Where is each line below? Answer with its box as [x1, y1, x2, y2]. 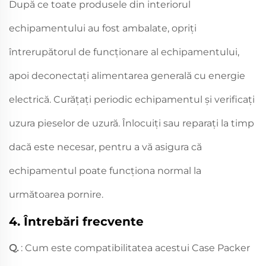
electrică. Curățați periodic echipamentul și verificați [9, 93, 255, 105]
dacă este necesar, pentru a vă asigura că [9, 141, 202, 153]
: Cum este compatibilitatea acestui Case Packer [21, 242, 250, 254]
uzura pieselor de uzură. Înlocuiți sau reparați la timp [9, 117, 254, 129]
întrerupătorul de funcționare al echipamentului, [9, 46, 239, 58]
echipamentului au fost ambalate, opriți [9, 22, 197, 34]
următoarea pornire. [9, 188, 103, 200]
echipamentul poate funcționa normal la [9, 164, 201, 176]
